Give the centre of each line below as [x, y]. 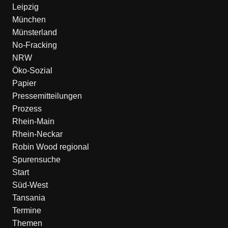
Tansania [28, 198]
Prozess [27, 109]
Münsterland [34, 32]
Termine [26, 210]
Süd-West [30, 185]
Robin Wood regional [50, 147]
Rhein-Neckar [37, 134]
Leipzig [25, 7]
